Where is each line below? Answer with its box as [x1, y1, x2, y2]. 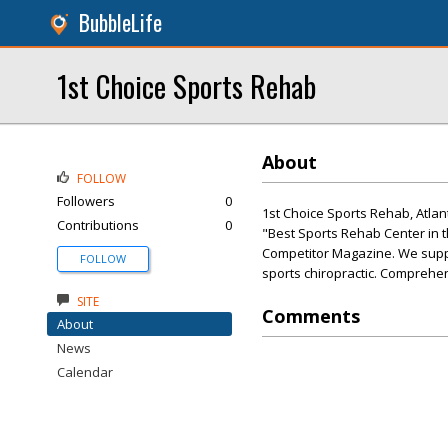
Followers [57, 192, 115, 210]
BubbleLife [79, 7, 162, 38]
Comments [262, 304, 360, 328]
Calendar [57, 363, 113, 381]
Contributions [57, 216, 139, 234]
